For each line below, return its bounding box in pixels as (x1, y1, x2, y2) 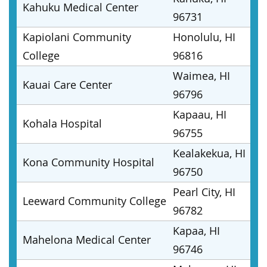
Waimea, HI (173, 69, 230, 83)
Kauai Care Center (23, 77, 112, 92)
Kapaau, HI (173, 107, 226, 122)
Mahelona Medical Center (23, 232, 151, 247)
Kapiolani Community (23, 30, 131, 44)
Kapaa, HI (173, 223, 220, 238)
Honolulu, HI (173, 30, 235, 44)
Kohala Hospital (23, 116, 102, 131)
